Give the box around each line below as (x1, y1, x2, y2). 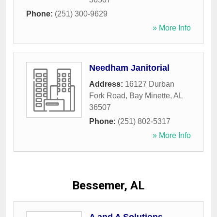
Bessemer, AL (72, 179, 145, 193)
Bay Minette (129, 92, 170, 100)
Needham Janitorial (89, 63, 170, 73)
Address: (89, 80, 125, 89)
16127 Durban (125, 80, 174, 89)
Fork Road (89, 92, 125, 100)
